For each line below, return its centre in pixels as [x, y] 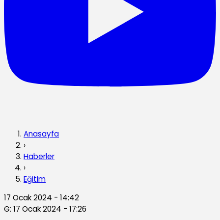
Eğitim [35, 179]
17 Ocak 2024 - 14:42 [41, 198]
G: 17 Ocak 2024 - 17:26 [45, 209]
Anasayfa [41, 134]
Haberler [39, 156]
